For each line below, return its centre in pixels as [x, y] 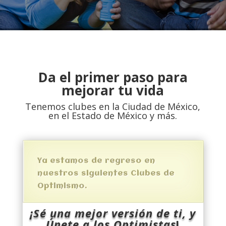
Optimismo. [62, 186]
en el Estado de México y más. [113, 116]
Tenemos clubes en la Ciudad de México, [113, 106]
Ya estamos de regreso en [96, 161]
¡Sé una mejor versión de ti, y [113, 213]
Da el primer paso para [113, 77]
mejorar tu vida [113, 90]
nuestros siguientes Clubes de [106, 174]
